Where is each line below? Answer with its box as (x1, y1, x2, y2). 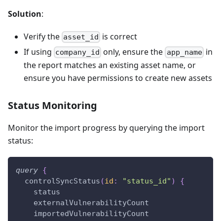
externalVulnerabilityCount (34, 198, 149, 208)
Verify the (24, 31, 62, 42)
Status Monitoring (8, 99, 97, 112)
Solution (8, 8, 41, 19)
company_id (55, 48, 100, 57)
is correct (100, 31, 138, 42)
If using (24, 46, 54, 57)
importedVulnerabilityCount (34, 209, 149, 219)
